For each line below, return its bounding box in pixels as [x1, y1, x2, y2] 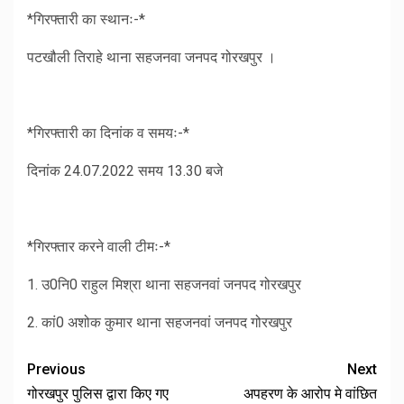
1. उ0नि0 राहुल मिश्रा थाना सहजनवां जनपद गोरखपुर [27, 276, 301, 294]
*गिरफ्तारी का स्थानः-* [27, 11, 145, 29]
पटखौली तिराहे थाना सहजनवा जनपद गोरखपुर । [27, 49, 276, 67]
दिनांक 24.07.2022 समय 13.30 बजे [27, 162, 223, 180]
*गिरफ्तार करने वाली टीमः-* [27, 238, 170, 256]
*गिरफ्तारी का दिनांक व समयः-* [27, 124, 189, 142]
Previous [27, 361, 86, 379]
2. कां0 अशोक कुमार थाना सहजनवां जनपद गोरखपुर [27, 314, 292, 332]
